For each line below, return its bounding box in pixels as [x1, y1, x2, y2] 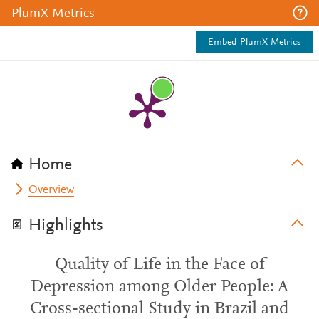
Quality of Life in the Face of [54, 256, 265, 273]
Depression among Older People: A [31, 278, 288, 296]
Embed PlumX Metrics [208, 38, 301, 48]
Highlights [28, 217, 103, 234]
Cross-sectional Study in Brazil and [30, 300, 289, 318]
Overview [28, 184, 75, 196]
